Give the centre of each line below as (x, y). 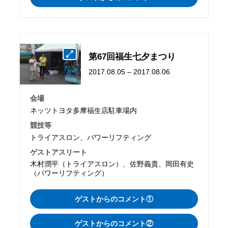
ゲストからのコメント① (114, 199)
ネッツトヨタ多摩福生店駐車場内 (84, 110)
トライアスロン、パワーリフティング (91, 137)
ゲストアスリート (59, 152)
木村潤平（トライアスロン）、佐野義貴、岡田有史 (112, 164)
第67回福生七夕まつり (132, 56)
